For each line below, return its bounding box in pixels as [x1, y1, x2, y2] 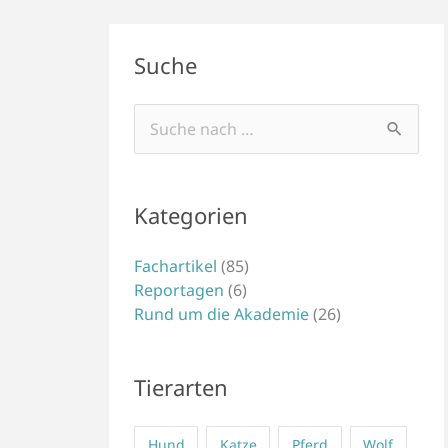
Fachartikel [134, 255, 217, 278]
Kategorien [134, 200, 248, 231]
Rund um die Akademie [134, 303, 309, 326]
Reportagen [134, 279, 224, 302]
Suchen [133, 118, 189, 141]
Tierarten [134, 371, 228, 402]
